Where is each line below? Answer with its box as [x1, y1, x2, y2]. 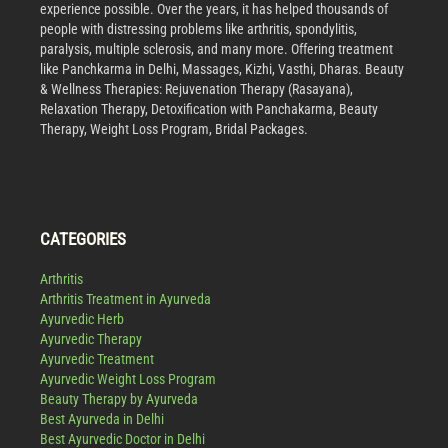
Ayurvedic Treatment [40, 350, 154, 367]
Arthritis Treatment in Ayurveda [40, 290, 211, 307]
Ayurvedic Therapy [40, 330, 142, 347]
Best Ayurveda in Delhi [40, 410, 164, 427]
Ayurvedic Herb [40, 310, 124, 327]
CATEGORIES [40, 228, 126, 249]
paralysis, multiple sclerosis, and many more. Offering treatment [40, 40, 393, 57]
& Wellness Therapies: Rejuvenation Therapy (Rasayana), [40, 80, 353, 97]
